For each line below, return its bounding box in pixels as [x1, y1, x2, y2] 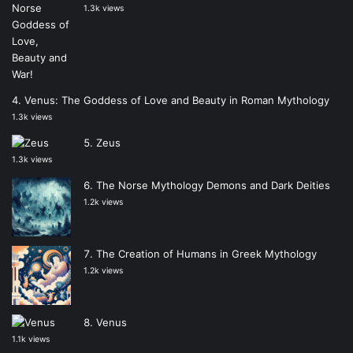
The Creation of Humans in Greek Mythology [96, 247, 317, 260]
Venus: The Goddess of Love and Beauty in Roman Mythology [24, 93, 329, 106]
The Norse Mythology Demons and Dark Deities [96, 178, 330, 191]
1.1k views [12, 333, 50, 344]
